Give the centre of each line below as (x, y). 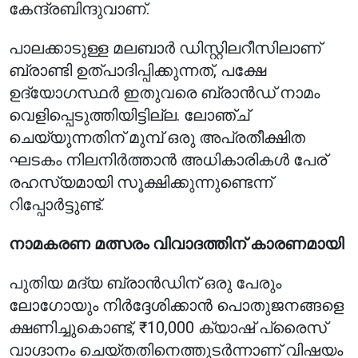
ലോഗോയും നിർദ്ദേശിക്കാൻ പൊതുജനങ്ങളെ (177, 305)
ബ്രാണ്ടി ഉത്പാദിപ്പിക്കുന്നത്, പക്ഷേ (138, 70)
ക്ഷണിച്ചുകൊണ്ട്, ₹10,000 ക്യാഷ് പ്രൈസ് (168, 328)
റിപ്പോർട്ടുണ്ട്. (57, 205)
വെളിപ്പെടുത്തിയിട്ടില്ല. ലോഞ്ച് (129, 115)
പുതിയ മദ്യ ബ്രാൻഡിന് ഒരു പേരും (145, 283)
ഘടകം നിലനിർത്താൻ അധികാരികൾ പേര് (168, 160)
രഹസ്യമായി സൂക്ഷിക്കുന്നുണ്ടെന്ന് (141, 182)
